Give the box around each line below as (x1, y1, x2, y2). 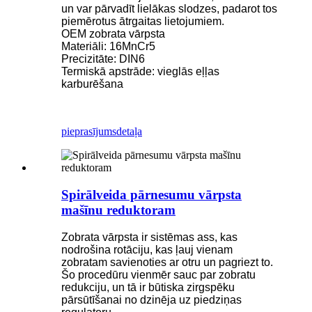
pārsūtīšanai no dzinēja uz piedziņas (61, 293, 242, 306)
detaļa (116, 125, 142, 138)
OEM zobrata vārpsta (61, 28, 165, 40)
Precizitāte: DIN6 (61, 53, 145, 65)
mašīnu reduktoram (61, 202, 175, 217)
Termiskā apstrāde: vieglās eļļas (61, 65, 219, 78)
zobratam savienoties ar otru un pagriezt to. (61, 256, 273, 268)
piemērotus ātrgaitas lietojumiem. (61, 15, 224, 28)
